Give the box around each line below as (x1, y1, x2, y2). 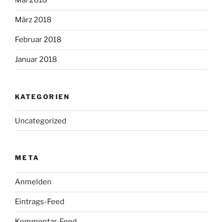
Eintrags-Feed (15, 197, 64, 207)
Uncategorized (15, 116, 66, 125)
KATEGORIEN (15, 92, 70, 101)
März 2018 (15, 15, 52, 25)
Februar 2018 (15, 35, 61, 45)
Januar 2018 (15, 55, 57, 64)
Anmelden (15, 177, 52, 187)
